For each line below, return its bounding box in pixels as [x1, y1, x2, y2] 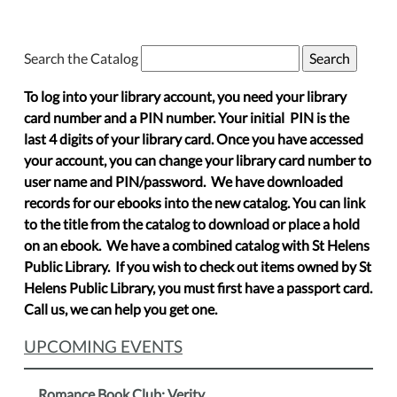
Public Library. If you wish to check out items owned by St [24, 258, 371, 276]
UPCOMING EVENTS [24, 336, 183, 357]
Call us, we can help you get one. [24, 300, 217, 318]
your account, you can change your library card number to [24, 152, 371, 169]
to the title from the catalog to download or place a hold [24, 215, 360, 233]
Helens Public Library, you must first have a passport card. [24, 279, 372, 297]
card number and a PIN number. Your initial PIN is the [24, 109, 349, 127]
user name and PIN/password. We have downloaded [24, 173, 343, 191]
